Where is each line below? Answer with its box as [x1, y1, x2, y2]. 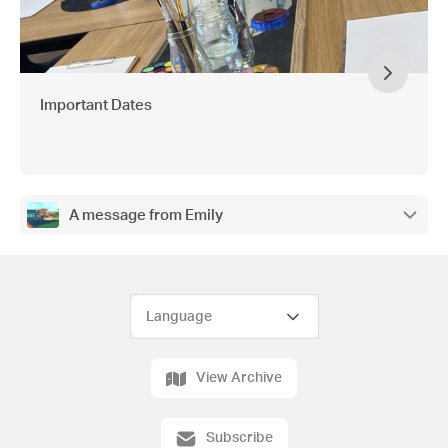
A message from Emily [69, 207, 223, 223]
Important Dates [40, 98, 152, 113]
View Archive [196, 371, 282, 385]
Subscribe [205, 431, 273, 445]
